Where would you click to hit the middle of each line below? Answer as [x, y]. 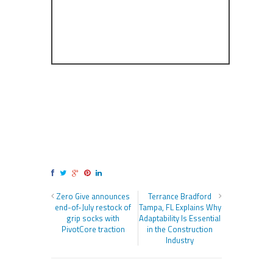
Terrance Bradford [180, 197]
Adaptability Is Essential [180, 218]
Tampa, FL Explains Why [180, 207]
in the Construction [180, 229]
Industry [180, 240]
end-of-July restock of [93, 207]
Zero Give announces [93, 197]
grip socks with [93, 218]
